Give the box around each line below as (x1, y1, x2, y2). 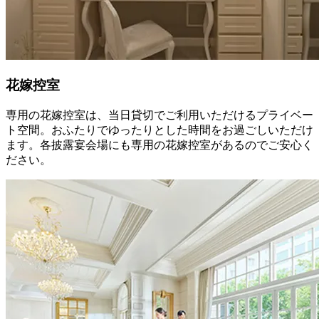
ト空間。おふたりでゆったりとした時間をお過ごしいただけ (6, 123, 313, 136)
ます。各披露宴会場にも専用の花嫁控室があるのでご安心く (6, 138, 313, 151)
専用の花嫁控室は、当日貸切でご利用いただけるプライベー (6, 108, 313, 121)
